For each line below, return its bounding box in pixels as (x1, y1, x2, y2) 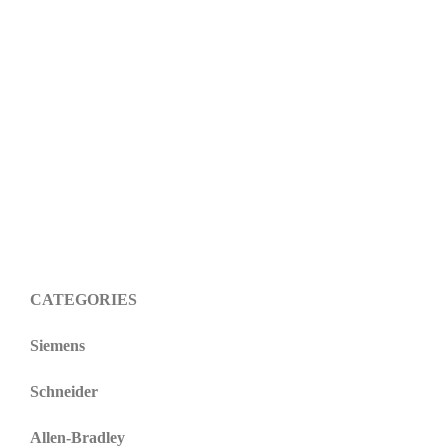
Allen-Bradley (30, 428, 125, 446)
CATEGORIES (30, 290, 137, 308)
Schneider (30, 382, 98, 400)
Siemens (30, 336, 85, 354)
